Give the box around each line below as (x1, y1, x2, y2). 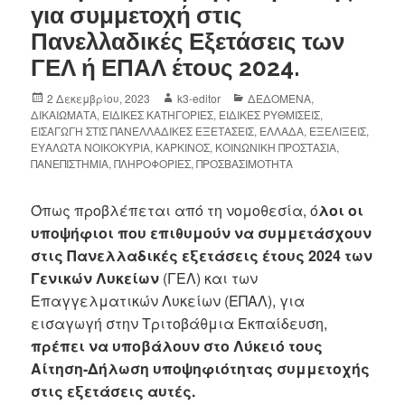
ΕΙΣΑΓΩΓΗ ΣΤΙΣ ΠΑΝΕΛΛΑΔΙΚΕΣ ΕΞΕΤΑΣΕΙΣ (31, 123, 255, 139)
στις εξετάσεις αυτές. (31, 381, 196, 402)
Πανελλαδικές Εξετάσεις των (31, 28, 345, 56)
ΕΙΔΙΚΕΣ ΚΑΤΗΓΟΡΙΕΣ (102, 107, 214, 123)
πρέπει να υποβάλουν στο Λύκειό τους (31, 335, 324, 357)
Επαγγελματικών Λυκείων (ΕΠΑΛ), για (31, 290, 306, 312)
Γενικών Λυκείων (31, 268, 160, 289)
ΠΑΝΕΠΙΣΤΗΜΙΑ (31, 155, 109, 172)
